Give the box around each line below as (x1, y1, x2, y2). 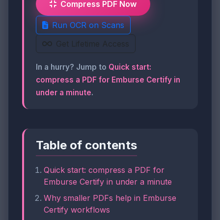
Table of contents (36, 138, 137, 152)
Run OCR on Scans (52, 20, 124, 30)
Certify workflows (44, 205, 110, 215)
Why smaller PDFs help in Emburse (44, 193, 176, 203)
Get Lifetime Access (56, 39, 129, 49)
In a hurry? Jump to (36, 62, 109, 72)
